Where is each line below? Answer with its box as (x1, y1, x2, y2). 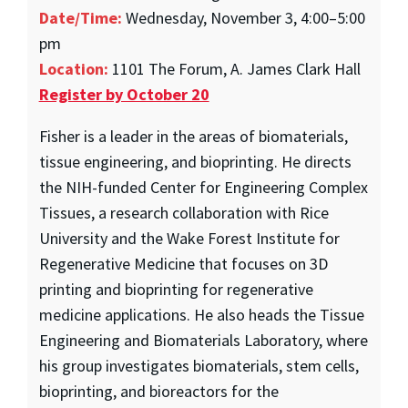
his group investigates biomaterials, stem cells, (38, 354, 359, 376)
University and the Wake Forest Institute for (38, 227, 340, 249)
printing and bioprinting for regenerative (38, 278, 313, 300)
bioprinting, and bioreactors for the (38, 380, 279, 402)
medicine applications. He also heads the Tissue (38, 303, 364, 325)
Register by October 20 (38, 83, 209, 105)
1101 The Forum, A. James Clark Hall (107, 57, 361, 79)
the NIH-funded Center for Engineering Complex (38, 176, 368, 198)
